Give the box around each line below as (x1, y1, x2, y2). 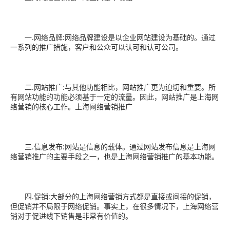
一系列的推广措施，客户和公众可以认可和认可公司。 (10, 42, 183, 52)
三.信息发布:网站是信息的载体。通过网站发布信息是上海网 (10, 142, 216, 151)
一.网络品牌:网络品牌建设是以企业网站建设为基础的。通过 (10, 32, 216, 42)
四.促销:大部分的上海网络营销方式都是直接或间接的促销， (10, 191, 216, 201)
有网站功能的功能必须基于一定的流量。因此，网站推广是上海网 (10, 92, 219, 102)
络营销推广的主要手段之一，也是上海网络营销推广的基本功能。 (10, 151, 219, 161)
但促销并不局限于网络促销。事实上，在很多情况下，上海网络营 (10, 201, 219, 211)
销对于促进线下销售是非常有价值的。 (10, 211, 132, 221)
